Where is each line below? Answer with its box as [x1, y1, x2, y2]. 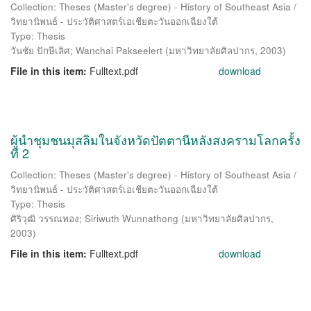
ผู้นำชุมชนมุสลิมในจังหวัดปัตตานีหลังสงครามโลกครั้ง [10, 131, 301, 149]
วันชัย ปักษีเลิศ [10, 44, 70, 57]
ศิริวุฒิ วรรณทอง [10, 212, 79, 225]
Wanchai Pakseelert [76, 44, 162, 57]
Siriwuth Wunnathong [85, 212, 178, 225]
